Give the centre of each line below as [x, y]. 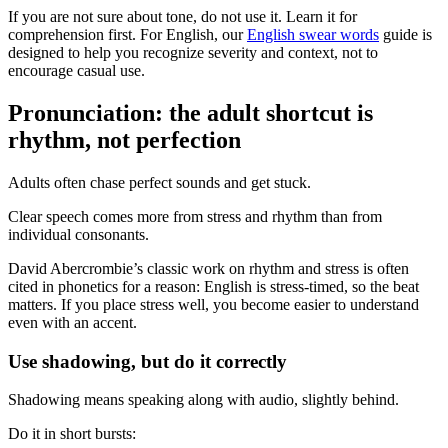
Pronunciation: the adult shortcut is [190, 113]
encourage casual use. [76, 71]
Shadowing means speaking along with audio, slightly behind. [203, 400]
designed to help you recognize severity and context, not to [193, 53]
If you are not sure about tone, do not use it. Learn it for [182, 17]
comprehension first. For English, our [127, 35]
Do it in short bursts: [72, 434]
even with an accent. [72, 322]
